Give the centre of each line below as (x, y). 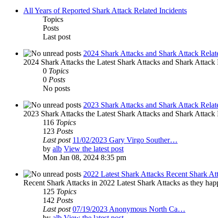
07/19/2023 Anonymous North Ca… (129, 209)
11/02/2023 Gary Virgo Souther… (125, 140)
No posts (56, 89)
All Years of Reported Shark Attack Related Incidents (105, 11)
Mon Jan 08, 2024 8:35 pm (84, 158)
